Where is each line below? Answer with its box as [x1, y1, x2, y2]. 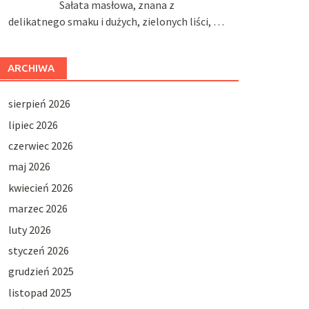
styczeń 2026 [8, 243, 69, 257]
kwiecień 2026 [8, 180, 73, 195]
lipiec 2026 [8, 117, 58, 132]
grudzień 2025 [8, 264, 74, 279]
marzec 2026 [8, 201, 68, 216]
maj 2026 [8, 159, 50, 174]
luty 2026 [8, 222, 51, 237]
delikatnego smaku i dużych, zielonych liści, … [8, 14, 224, 29]
